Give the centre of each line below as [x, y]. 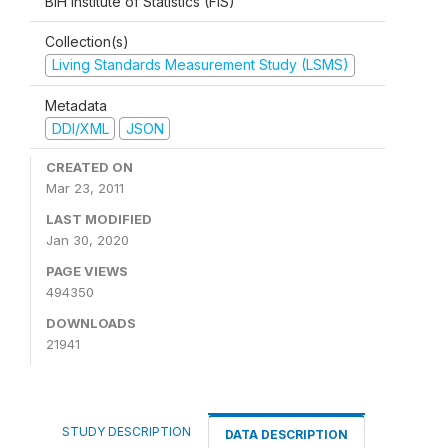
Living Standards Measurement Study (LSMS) [200, 64]
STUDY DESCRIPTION [126, 431]
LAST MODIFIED [99, 219]
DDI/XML [80, 128]
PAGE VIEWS [87, 271]
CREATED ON [89, 167]
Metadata [76, 105]
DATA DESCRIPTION [286, 434]
